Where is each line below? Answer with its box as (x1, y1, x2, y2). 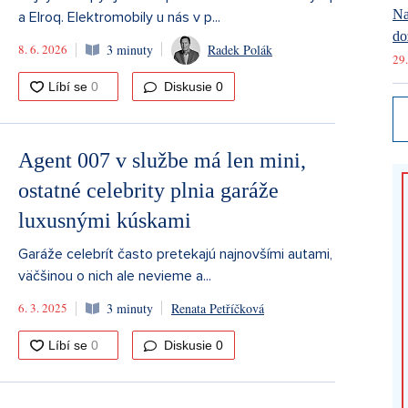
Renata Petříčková (171, 300, 264, 318)
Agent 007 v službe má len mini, (18, 148, 306, 172)
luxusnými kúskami (18, 208, 191, 232)
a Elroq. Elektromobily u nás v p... (18, 7, 220, 26)
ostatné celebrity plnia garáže (18, 178, 279, 202)
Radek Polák (208, 41, 272, 59)
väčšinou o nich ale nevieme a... (18, 266, 211, 285)
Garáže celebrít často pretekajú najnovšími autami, (18, 244, 332, 263)
